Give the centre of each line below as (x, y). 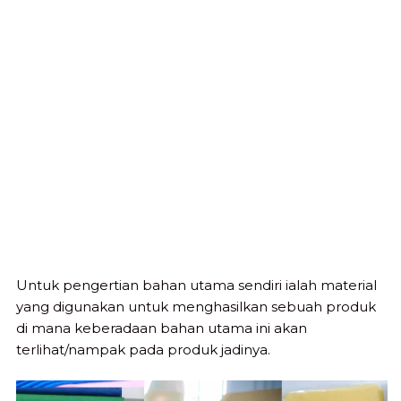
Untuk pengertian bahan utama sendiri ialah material (196, 285)
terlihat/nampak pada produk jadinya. (143, 349)
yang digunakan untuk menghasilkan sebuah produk (196, 306)
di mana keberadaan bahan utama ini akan (162, 328)
